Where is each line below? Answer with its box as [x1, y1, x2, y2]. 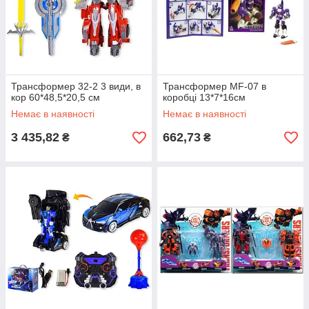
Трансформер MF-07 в [163, 81, 266, 92]
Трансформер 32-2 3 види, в [11, 81, 141, 92]
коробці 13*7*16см [163, 92, 246, 103]
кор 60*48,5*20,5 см [11, 92, 100, 103]
